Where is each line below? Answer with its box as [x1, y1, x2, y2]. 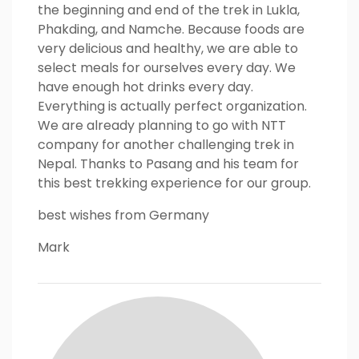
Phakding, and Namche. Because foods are [38, 20, 305, 38]
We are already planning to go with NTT [38, 116, 286, 135]
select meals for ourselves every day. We [38, 58, 296, 77]
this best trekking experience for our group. [38, 174, 311, 192]
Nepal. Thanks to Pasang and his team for [38, 155, 299, 173]
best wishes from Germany [38, 206, 209, 224]
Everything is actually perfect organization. [38, 97, 307, 115]
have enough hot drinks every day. [38, 78, 253, 96]
